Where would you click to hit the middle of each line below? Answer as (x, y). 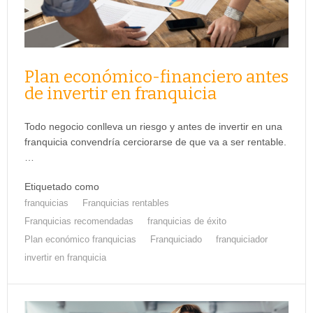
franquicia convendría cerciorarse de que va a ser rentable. (155, 141)
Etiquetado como (62, 186)
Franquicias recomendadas (79, 221)
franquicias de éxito (187, 221)
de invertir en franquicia (121, 93)
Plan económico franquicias (80, 239)
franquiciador (242, 239)
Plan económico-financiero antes (156, 77)
